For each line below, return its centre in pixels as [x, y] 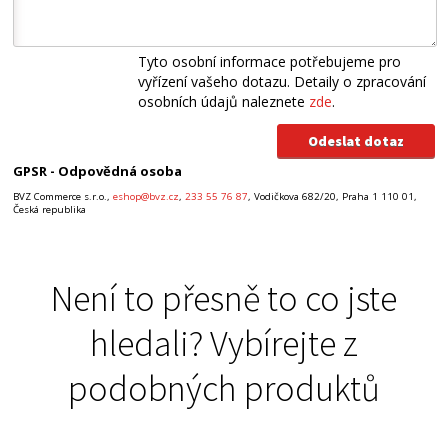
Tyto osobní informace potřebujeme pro [270, 62]
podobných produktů [223, 388]
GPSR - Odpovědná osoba [98, 171]
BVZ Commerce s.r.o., [63, 197]
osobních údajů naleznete [224, 102]
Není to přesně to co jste [223, 298]
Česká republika [50, 210]
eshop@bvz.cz [146, 197]
